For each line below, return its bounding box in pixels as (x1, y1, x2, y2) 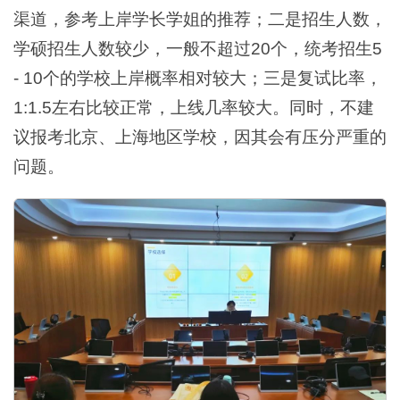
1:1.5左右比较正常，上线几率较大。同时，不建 (13, 98, 374, 118)
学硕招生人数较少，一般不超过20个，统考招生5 (13, 39, 382, 59)
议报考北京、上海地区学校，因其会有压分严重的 (13, 128, 387, 147)
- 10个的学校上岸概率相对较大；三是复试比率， (13, 69, 382, 88)
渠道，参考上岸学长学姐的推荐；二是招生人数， (13, 10, 387, 29)
